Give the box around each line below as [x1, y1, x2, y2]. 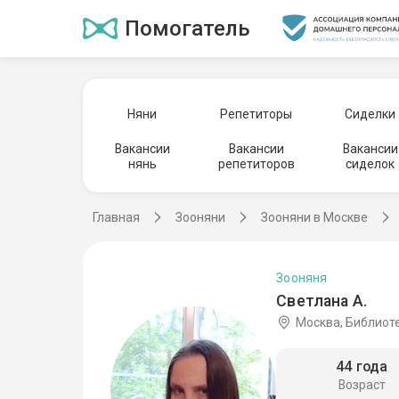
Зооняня [276, 270, 328, 285]
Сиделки [345, 106, 396, 121]
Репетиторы [220, 106, 293, 121]
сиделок [346, 157, 395, 171]
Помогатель [124, 16, 250, 41]
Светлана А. [276, 290, 367, 310]
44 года [336, 358, 388, 376]
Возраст [338, 378, 386, 393]
